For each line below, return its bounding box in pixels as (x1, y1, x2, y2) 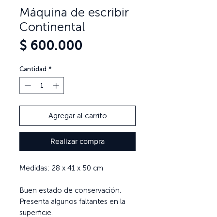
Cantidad (19, 65, 46, 73)
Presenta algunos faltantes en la (19, 197, 125, 206)
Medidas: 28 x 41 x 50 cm (19, 164, 103, 173)
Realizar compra (50, 137, 105, 146)
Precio (82, 37, 119, 53)
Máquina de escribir (19, 4, 129, 20)
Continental (19, 19, 85, 34)
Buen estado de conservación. (19, 186, 121, 195)
